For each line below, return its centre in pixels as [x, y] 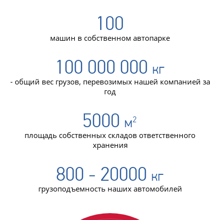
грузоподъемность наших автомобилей [110, 189]
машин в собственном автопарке [110, 38]
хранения [110, 145]
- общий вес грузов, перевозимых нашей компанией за [110, 82]
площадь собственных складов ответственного [110, 135]
